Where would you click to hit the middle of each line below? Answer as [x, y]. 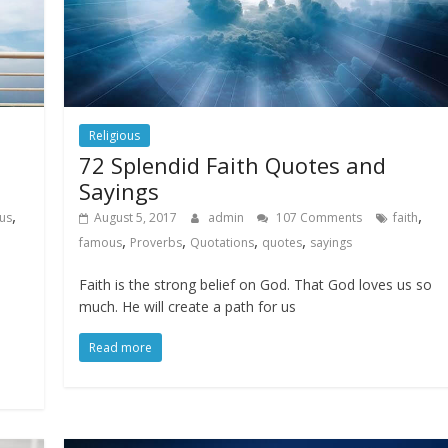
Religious [115, 136]
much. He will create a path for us [188, 307]
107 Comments [318, 218]
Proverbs [156, 243]
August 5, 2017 [136, 218]
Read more [121, 348]
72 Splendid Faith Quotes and [233, 165]
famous [101, 243]
